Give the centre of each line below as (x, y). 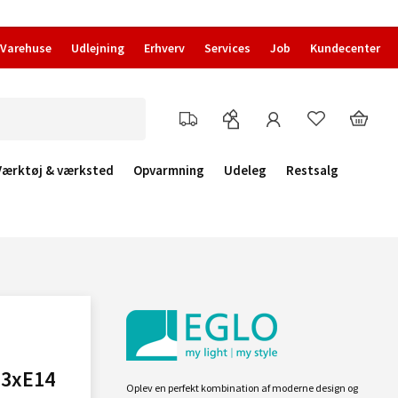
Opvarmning (169, 170)
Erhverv (164, 48)
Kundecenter (345, 48)
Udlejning (98, 48)
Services (227, 48)
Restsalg (312, 170)
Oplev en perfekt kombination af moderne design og (242, 388)
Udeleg (245, 170)
